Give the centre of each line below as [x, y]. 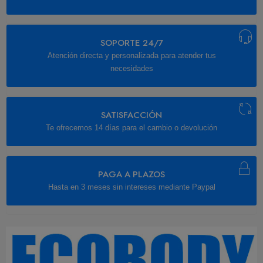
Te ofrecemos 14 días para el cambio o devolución [131, 128]
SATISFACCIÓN [131, 115]
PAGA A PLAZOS [131, 175]
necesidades [131, 69]
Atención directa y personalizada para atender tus [131, 56]
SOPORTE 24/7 [131, 43]
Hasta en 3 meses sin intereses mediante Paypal [131, 187]
